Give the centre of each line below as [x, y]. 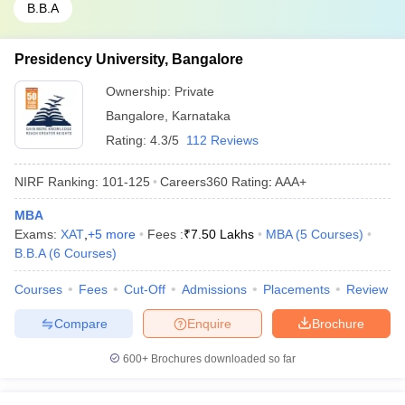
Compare [80, 323]
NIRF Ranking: [57, 181]
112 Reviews [222, 140]
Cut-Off [145, 289]
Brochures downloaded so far [222, 359]
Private [194, 91]
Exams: [38, 234]
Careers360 [194, 181]
